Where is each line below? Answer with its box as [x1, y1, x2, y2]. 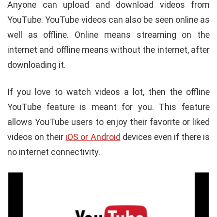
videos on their [7, 131, 66, 142]
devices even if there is [120, 131, 210, 142]
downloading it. [7, 59, 66, 70]
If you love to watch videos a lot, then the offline [7, 86, 210, 97]
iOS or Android [65, 131, 121, 142]
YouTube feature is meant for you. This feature [7, 101, 210, 112]
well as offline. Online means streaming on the [7, 29, 210, 40]
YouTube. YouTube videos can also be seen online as [7, 14, 210, 25]
